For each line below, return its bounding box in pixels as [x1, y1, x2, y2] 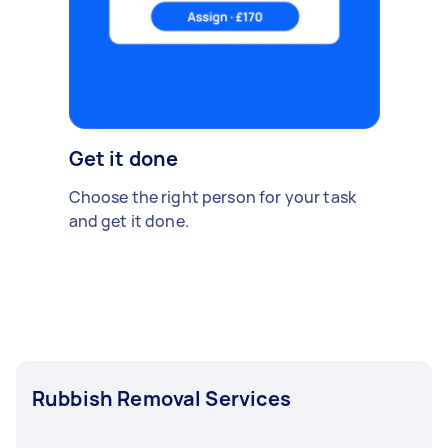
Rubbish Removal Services [32, 385, 292, 412]
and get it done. [68, 210, 189, 232]
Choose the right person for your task [68, 186, 357, 208]
